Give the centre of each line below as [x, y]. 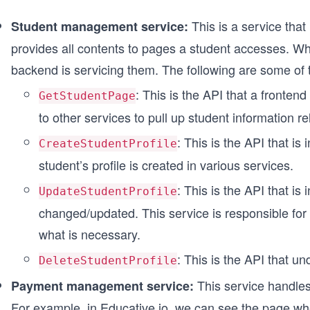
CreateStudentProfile [108, 144]
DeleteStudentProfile [108, 261]
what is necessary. [90, 234]
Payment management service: [102, 286]
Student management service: [101, 26]
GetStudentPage [87, 96]
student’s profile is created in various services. [166, 165]
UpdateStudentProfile [108, 191]
